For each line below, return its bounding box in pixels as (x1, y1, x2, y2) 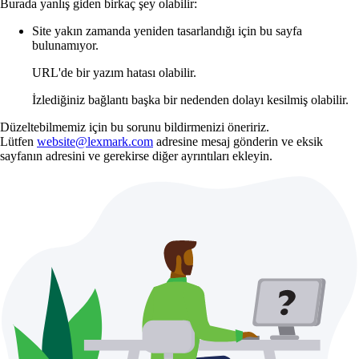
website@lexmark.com (37, 134, 153, 148)
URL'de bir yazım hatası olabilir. (32, 65, 196, 79)
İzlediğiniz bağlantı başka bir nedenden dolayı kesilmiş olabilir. (32, 92, 349, 107)
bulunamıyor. (32, 38, 99, 52)
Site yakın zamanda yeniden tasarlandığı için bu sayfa (32, 23, 302, 38)
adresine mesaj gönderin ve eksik (153, 134, 323, 148)
